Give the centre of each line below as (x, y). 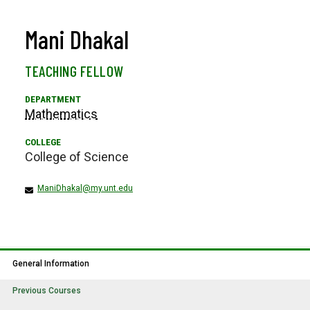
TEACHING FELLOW (74, 71)
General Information (51, 264)
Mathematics (61, 114)
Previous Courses (47, 291)
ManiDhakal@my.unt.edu (85, 189)
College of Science (77, 157)
